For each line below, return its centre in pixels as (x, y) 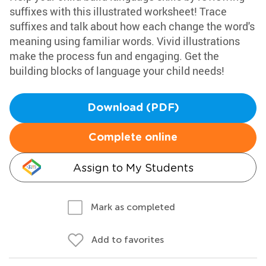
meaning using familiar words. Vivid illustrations (125, 41)
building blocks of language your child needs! (117, 71)
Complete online (133, 138)
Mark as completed (133, 207)
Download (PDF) (133, 108)
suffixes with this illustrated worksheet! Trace (118, 11)
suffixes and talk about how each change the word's (132, 26)
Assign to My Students (133, 168)
